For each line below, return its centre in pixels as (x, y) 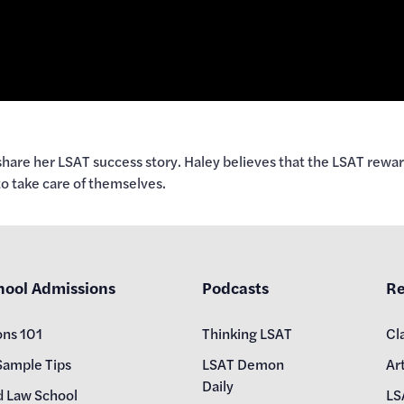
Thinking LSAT (247, 334)
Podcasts (235, 288)
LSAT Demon (243, 364)
